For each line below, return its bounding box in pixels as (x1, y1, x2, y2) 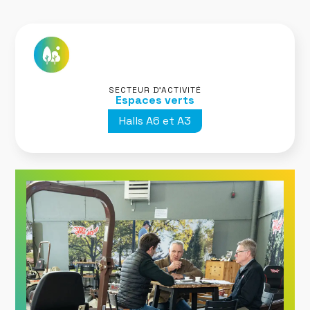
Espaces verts (116, 92, 194, 107)
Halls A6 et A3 (119, 113, 191, 128)
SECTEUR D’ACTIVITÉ (108, 84, 202, 95)
